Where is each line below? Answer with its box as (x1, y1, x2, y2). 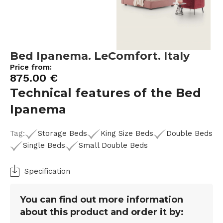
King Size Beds (100, 129, 153, 138)
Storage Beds (38, 129, 88, 138)
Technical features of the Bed (10, 86, 202, 101)
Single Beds (23, 141, 66, 150)
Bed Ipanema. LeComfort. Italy (10, 49, 190, 63)
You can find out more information (20, 194, 184, 206)
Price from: (10, 63, 52, 72)
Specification (24, 167, 71, 176)
